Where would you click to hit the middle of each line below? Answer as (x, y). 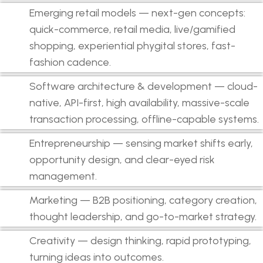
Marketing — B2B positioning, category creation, (143, 200)
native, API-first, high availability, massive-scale (139, 103)
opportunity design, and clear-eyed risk (122, 160)
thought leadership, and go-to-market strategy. (143, 217)
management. (63, 176)
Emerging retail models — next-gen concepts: (137, 13)
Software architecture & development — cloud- (144, 87)
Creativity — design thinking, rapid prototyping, (140, 241)
